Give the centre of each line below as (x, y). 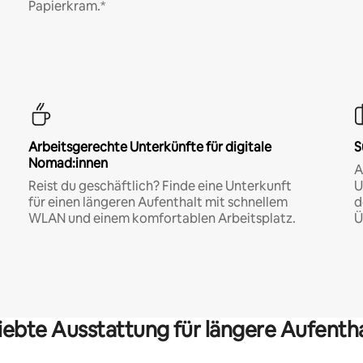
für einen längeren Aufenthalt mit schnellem (158, 202)
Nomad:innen (68, 163)
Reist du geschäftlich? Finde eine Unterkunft (160, 186)
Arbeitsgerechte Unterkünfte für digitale (149, 147)
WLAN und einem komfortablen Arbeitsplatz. (162, 218)
